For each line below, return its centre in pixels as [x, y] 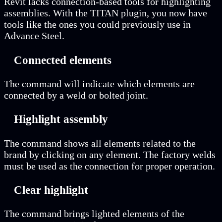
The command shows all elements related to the [100, 143]
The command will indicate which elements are [99, 83]
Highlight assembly [61, 119]
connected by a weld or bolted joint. [76, 95]
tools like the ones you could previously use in [97, 25]
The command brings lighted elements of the [94, 214]
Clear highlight [51, 190]
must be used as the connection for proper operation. [110, 166]
